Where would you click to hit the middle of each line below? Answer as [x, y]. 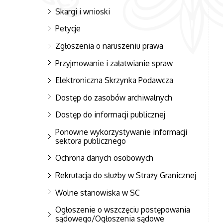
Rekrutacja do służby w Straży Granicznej [126, 175]
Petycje [68, 29]
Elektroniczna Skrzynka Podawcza [114, 80]
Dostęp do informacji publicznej [110, 115]
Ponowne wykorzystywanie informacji [121, 132]
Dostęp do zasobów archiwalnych [114, 97]
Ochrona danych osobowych [104, 158]
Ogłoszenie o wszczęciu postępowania [123, 210]
